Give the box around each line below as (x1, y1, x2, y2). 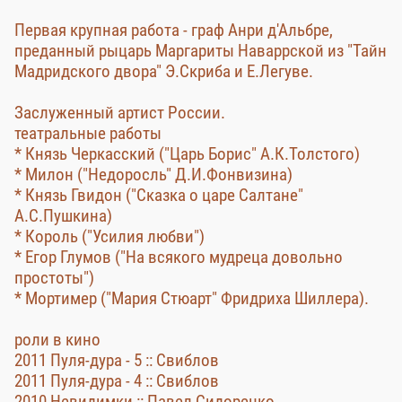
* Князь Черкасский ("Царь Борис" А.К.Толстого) (14, 144, 360, 164)
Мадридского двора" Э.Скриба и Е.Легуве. (14, 61, 313, 82)
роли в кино (14, 329, 100, 350)
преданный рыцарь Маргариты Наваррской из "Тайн (14, 40, 387, 61)
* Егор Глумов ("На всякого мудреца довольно (14, 247, 343, 267)
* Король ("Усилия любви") (14, 226, 205, 247)
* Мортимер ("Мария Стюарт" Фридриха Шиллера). (14, 288, 369, 309)
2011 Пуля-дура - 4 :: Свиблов (14, 371, 219, 391)
